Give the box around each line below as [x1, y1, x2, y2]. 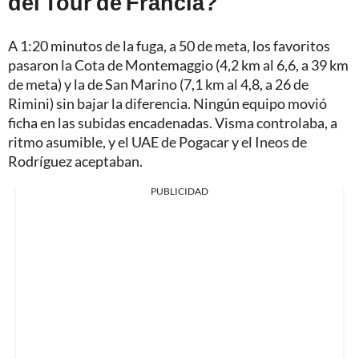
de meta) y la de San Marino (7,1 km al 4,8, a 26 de [8, 75, 309, 93]
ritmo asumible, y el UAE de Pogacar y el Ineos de [8, 132, 307, 151]
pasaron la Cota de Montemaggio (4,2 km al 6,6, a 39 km [8, 55, 349, 74]
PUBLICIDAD [151, 184, 208, 197]
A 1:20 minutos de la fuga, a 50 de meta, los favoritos [8, 36, 330, 54]
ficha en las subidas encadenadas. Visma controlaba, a [8, 113, 337, 131]
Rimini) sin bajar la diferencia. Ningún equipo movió [8, 94, 327, 112]
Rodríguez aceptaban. [8, 151, 143, 170]
